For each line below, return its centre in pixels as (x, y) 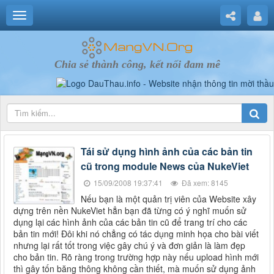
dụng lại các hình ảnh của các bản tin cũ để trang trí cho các (130, 222)
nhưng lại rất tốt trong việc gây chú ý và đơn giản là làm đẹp (129, 246)
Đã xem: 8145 (204, 183)
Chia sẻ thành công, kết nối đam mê (137, 64)
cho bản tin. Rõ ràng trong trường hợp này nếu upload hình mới (136, 257)
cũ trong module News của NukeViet (165, 166)
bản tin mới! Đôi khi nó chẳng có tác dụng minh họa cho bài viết (136, 234)
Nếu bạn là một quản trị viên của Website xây (168, 199)
